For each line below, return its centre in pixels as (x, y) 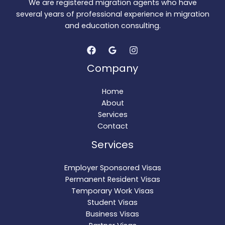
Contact (113, 126)
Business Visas (113, 214)
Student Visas (113, 203)
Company (113, 69)
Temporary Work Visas (113, 191)
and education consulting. (113, 25)
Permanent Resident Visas (113, 180)
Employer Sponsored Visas (113, 168)
